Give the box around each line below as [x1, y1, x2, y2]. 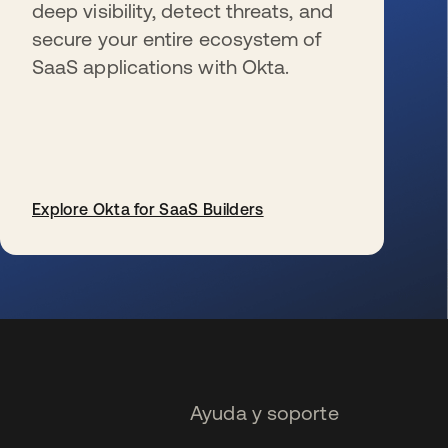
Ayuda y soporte [190, 401, 339, 424]
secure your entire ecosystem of [32, 27, 322, 50]
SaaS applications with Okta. [32, 55, 290, 78]
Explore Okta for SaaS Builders [32, 200, 264, 218]
